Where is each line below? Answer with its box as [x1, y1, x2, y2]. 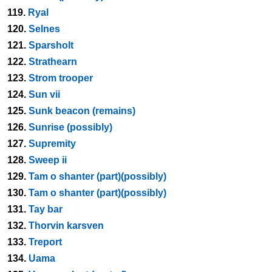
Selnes [29, 24, 60, 34]
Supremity [29, 138, 76, 149]
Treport [29, 237, 62, 247]
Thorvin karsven [29, 220, 104, 231]
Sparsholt [29, 40, 73, 50]
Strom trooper [29, 73, 93, 83]
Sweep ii [29, 155, 67, 165]
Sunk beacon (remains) [29, 106, 135, 116]
